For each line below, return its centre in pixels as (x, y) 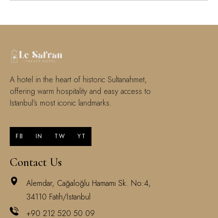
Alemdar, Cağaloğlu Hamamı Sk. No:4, (88, 183)
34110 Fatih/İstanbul (58, 197)
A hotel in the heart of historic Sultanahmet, (78, 79)
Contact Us (36, 162)
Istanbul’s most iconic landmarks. (61, 103)
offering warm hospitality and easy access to (80, 91)
